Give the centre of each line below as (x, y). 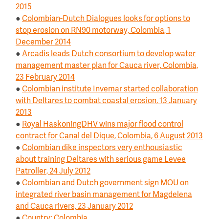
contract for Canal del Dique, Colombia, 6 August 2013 (109, 136)
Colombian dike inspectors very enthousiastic (102, 148)
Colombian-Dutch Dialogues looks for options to (106, 19)
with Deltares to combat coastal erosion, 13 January (106, 101)
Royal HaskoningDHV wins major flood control (103, 124)
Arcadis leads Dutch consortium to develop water (109, 54)
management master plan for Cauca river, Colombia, (107, 66)
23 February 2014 (45, 77)
